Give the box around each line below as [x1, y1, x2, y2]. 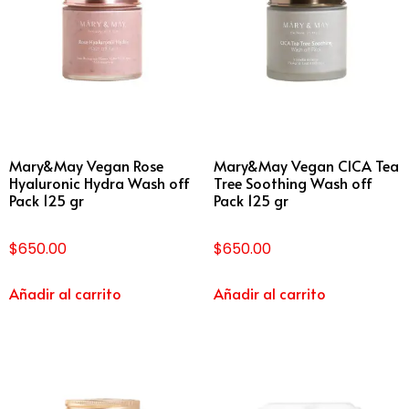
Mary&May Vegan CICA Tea [214, 155, 399, 176]
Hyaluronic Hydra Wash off [9, 173, 190, 194]
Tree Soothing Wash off [214, 173, 372, 194]
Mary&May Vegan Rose [9, 155, 163, 176]
